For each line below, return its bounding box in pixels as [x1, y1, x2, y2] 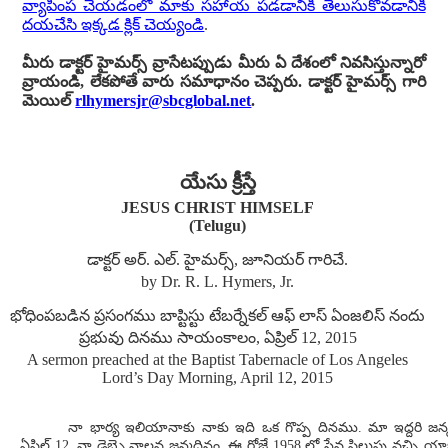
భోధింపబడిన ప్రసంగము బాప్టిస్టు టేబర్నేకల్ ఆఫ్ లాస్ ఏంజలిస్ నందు [10, 307, 425, 325]
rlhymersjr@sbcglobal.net [75, 92, 252, 109]
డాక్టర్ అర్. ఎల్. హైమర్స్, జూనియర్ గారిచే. [87, 251, 348, 269]
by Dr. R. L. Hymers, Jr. [141, 273, 294, 291]
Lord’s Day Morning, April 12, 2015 [102, 369, 333, 387]
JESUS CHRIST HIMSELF [121, 199, 314, 217]
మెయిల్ [22, 92, 76, 109]
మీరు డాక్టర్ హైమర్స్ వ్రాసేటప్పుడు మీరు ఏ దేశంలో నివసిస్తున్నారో [22, 54, 426, 71]
